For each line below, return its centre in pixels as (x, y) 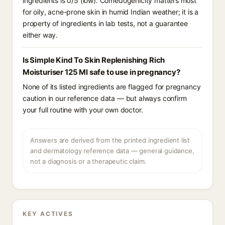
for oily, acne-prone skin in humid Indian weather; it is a (111, 12)
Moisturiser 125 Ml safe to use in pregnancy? (101, 72)
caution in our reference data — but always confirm (105, 98)
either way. (40, 35)
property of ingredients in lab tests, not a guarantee (105, 23)
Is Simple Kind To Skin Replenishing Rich (94, 60)
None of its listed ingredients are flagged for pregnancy (112, 87)
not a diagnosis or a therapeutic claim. (88, 161)
